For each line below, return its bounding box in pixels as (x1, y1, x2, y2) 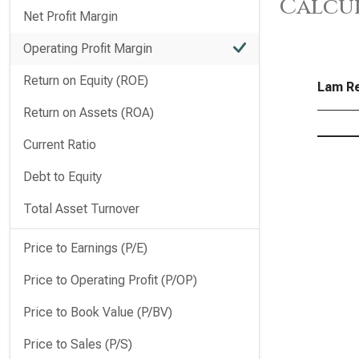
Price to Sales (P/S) (23, 337, 132, 352)
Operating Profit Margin (23, 41, 152, 56)
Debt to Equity (23, 169, 102, 184)
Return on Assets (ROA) (23, 105, 154, 120)
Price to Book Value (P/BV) (23, 305, 172, 320)
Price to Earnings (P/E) (23, 240, 147, 256)
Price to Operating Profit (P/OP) (23, 272, 197, 288)
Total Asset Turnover (23, 201, 139, 216)
